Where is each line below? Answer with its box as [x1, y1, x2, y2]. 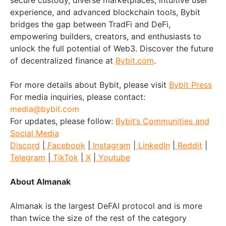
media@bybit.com [10, 104, 79, 115]
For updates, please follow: [10, 116, 113, 127]
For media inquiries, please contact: [10, 92, 145, 102]
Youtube [96, 152, 130, 163]
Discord [10, 140, 40, 151]
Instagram [90, 140, 131, 151]
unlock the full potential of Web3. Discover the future [10, 43, 213, 54]
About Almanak [10, 177, 71, 187]
